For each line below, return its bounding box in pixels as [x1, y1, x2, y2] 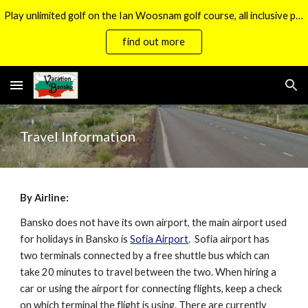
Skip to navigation [211, 19, 297, 32]
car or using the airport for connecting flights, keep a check [20, 283, 283, 294]
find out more [122, 35, 186, 47]
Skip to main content [11, 19, 109, 32]
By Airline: [20, 192, 69, 203]
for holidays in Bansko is [20, 233, 131, 245]
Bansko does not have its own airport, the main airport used [20, 217, 287, 228]
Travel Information [20, 128, 136, 144]
